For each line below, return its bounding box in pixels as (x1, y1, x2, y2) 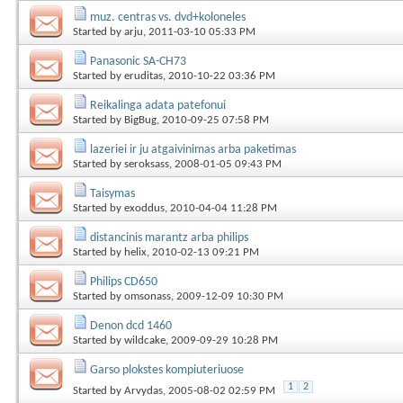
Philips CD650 (90, 275, 157, 289)
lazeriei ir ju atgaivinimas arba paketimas (90, 143, 296, 157)
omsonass (124, 291, 171, 302)
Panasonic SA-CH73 (90, 55, 186, 68)
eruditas (124, 70, 163, 82)
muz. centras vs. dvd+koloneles (90, 11, 246, 24)
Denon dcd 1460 (90, 319, 172, 333)
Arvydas (124, 385, 163, 398)
